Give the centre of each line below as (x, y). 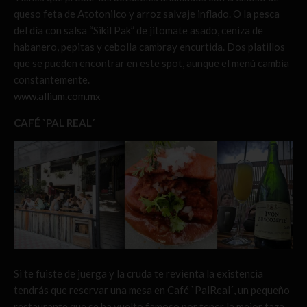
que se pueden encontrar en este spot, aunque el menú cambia (151, 63)
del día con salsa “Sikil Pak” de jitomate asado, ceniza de (138, 30)
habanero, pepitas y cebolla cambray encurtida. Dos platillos (149, 46)
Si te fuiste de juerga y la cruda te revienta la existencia (138, 273)
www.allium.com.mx (57, 96)
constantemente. (52, 79)
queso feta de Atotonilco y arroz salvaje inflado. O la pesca (147, 13)
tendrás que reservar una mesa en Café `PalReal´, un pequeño (152, 290)
